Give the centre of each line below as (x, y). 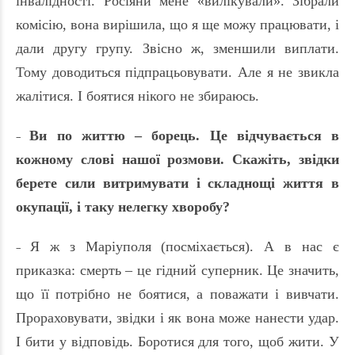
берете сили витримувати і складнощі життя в (177, 183)
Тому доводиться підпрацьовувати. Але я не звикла (177, 73)
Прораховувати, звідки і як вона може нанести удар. (177, 318)
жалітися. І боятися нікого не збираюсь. (137, 96)
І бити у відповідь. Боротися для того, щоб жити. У (177, 342)
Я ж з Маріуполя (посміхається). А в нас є (185, 247)
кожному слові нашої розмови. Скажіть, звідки (177, 160)
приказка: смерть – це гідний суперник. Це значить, (177, 271)
